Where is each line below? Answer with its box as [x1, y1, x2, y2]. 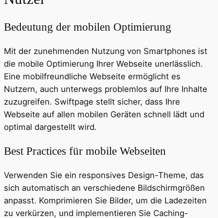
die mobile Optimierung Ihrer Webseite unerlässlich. [4, 59, 203, 69]
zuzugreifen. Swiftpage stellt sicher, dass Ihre [4, 97, 180, 107]
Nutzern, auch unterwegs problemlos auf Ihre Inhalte [4, 84, 207, 94]
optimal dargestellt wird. [4, 122, 97, 132]
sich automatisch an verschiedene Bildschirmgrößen [4, 183, 205, 193]
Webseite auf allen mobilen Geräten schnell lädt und [4, 109, 204, 120]
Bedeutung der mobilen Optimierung [4, 20, 171, 33]
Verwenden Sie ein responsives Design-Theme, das [4, 170, 204, 181]
